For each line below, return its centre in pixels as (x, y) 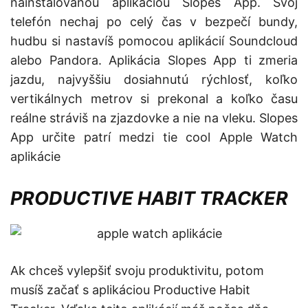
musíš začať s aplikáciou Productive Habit (130, 290)
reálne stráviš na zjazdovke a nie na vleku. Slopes (154, 118)
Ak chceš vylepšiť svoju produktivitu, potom (137, 271)
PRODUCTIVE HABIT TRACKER (149, 199)
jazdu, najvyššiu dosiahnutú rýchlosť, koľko (154, 80)
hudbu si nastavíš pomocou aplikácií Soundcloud (154, 41)
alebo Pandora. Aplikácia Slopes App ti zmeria (154, 60)
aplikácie (35, 157)
